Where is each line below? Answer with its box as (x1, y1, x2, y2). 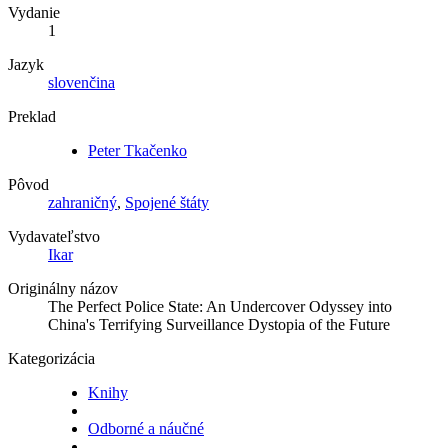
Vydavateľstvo (8, 227, 100, 245)
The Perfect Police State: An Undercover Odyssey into (48, 297, 392, 315)
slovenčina (48, 73, 115, 91)
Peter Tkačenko (88, 141, 187, 159)
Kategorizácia (8, 349, 95, 367)
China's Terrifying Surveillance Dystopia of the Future (48, 315, 390, 333)
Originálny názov (8, 279, 118, 297)
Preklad (8, 107, 56, 125)
